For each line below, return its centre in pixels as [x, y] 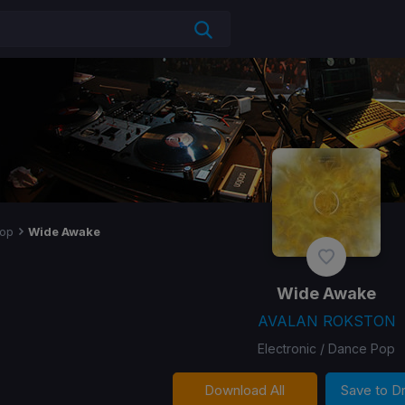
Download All [245, 390]
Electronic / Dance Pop [326, 348]
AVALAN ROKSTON [326, 321]
